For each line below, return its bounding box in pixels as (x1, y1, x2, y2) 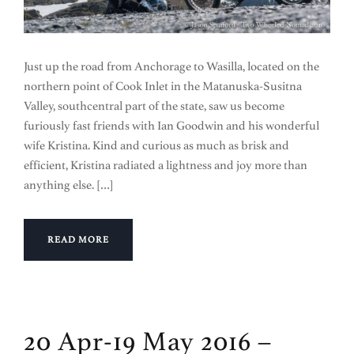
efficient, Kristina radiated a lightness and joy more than (24, 158, 307, 173)
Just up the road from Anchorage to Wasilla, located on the (24, 59, 319, 74)
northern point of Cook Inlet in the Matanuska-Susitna (24, 79, 302, 94)
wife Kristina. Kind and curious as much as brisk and (24, 138, 289, 153)
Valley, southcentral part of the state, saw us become (24, 99, 284, 114)
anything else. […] (24, 178, 114, 193)
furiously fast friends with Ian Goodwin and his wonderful (24, 119, 319, 134)
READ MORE (47, 235, 109, 246)
